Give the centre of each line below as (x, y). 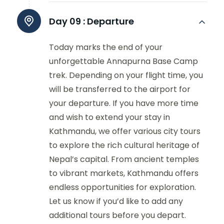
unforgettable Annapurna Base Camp (123, 61)
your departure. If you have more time (124, 103)
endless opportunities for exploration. (122, 187)
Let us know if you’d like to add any (116, 201)
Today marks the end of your (106, 47)
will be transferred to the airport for (120, 89)
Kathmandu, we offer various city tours (125, 131)
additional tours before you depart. (117, 215)
